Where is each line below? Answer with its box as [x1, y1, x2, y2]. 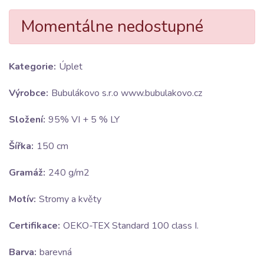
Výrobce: [9, 86, 48, 100]
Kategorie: [9, 60, 56, 73]
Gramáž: [9, 166, 45, 179]
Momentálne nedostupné [21, 15, 203, 38]
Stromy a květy [39, 192, 101, 206]
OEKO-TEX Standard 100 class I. [63, 219, 199, 232]
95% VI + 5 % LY [48, 113, 120, 126]
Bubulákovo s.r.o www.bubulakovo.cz [51, 86, 202, 100]
